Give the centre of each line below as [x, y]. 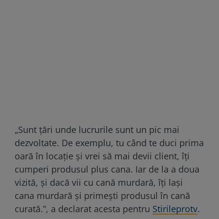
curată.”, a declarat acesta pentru [84, 208]
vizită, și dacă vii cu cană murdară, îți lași [99, 182]
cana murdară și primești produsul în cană [102, 195]
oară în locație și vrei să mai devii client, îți [102, 156]
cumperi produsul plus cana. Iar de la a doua [107, 169]
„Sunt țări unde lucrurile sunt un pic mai [97, 129]
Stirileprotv [175, 208]
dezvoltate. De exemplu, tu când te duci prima [109, 142]
